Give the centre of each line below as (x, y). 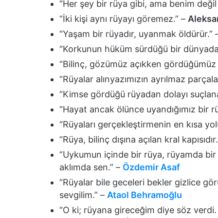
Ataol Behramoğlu (145, 195)
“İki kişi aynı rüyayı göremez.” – (124, 18)
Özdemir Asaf (151, 167)
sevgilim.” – (83, 195)
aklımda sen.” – (91, 167)
